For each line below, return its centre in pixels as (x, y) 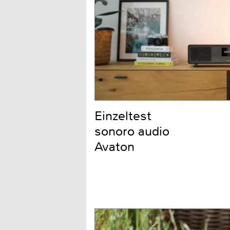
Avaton (114, 147)
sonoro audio (132, 132)
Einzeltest (123, 116)
